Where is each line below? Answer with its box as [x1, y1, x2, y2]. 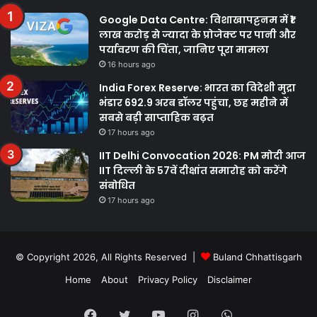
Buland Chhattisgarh [209, 250, 302, 263]
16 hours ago [108, 59, 156, 69]
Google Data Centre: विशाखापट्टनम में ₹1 [99, 12, 294, 27]
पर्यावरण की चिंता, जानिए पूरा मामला [99, 42, 269, 57]
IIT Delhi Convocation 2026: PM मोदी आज [99, 148, 306, 163]
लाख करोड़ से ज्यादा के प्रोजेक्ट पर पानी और [99, 27, 296, 42]
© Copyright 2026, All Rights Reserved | [15, 250, 201, 263]
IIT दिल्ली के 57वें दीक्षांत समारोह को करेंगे [99, 163, 287, 178]
